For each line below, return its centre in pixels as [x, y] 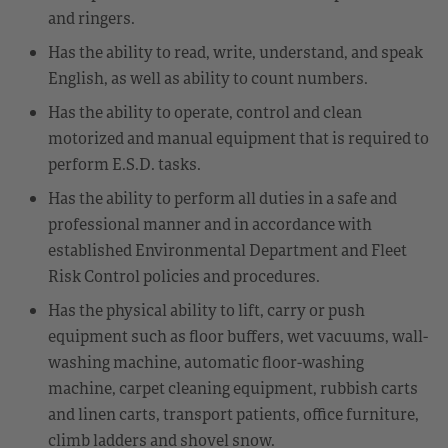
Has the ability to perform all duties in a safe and [222, 197]
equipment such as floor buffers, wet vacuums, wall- [238, 335]
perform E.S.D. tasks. [124, 163]
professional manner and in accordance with [210, 223]
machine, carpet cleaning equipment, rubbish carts [233, 387]
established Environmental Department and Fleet [227, 249]
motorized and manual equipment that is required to [238, 137]
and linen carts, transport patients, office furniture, [233, 413]
